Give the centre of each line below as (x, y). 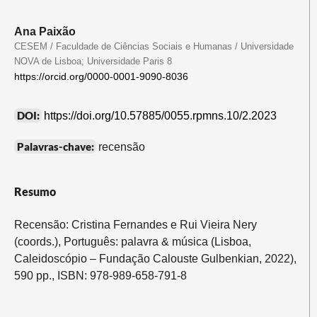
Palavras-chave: (56, 147)
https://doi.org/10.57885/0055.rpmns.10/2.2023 (160, 116)
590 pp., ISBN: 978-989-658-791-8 (100, 276)
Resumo (35, 192)
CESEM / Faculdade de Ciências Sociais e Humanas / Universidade (154, 46)
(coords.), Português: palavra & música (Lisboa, (132, 242)
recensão (121, 147)
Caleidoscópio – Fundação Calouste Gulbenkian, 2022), (155, 259)
